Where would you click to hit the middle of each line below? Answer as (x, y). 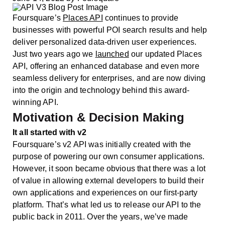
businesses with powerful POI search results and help (110, 30)
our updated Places (165, 54)
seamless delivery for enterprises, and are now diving (109, 78)
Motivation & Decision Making (98, 117)
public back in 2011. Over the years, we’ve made (100, 216)
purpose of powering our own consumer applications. (109, 156)
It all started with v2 (50, 132)
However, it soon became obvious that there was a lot (109, 168)
